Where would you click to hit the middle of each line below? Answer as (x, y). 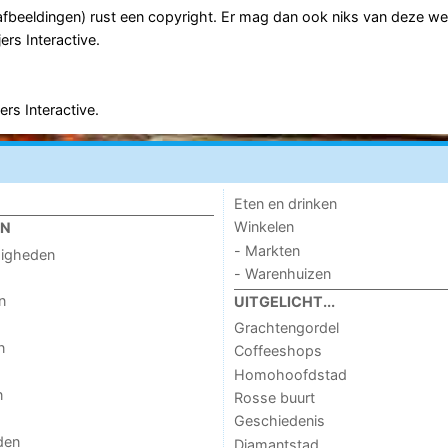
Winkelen (263, 227)
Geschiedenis (279, 421)
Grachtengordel (286, 327)
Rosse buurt (274, 398)
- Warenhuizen (282, 274)
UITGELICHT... (284, 301)
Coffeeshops (277, 351)
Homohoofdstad (290, 374)
